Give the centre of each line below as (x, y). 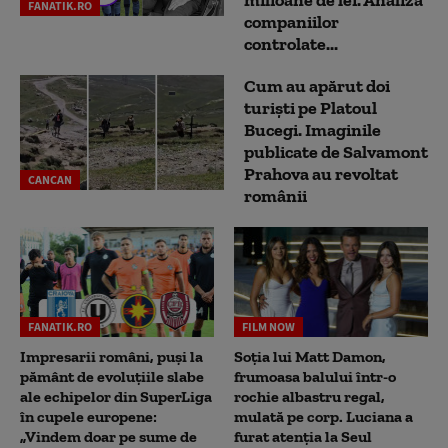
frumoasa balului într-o (315, 376)
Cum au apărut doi (317, 86)
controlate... (291, 44)
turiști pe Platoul (310, 108)
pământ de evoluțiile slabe (112, 376)
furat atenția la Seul (303, 436)
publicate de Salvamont (336, 152)
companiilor (291, 22)
